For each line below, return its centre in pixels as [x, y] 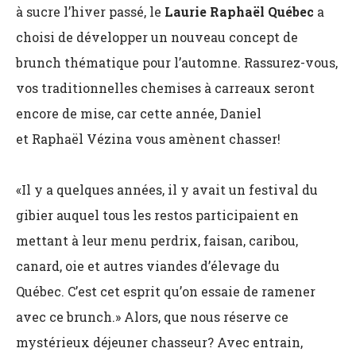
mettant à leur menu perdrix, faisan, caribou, [157, 240]
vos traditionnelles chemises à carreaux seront [165, 88]
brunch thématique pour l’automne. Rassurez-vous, [177, 62]
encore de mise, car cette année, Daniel [139, 113]
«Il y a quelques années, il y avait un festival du [167, 190]
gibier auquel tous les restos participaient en [157, 215]
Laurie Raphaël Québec [239, 12]
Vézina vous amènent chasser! [184, 139]
